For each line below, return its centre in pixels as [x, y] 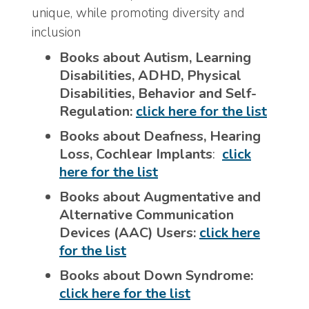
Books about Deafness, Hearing [160, 137]
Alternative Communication [147, 215]
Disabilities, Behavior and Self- [158, 94]
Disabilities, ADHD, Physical [150, 76]
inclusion [56, 32]
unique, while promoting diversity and [138, 13]
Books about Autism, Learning [155, 58]
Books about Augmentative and [160, 197]
